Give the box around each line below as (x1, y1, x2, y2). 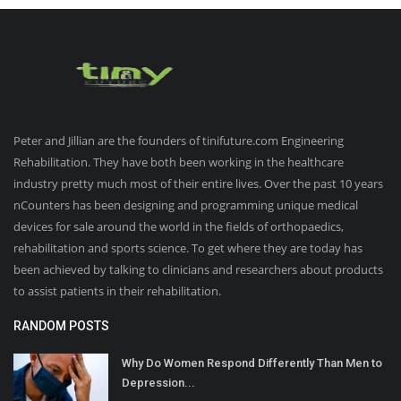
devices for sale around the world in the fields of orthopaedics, (13, 218, 344, 235)
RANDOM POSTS (13, 318, 109, 333)
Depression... (122, 375, 195, 389)
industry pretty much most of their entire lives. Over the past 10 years (13, 175, 383, 192)
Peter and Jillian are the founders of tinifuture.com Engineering (13, 132, 344, 149)
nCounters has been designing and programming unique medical (13, 196, 358, 213)
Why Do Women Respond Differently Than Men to (122, 355, 382, 370)
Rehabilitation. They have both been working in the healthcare (13, 153, 344, 170)
